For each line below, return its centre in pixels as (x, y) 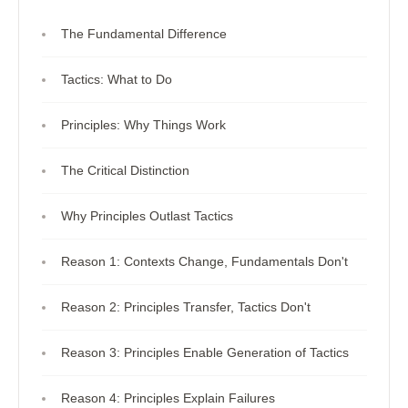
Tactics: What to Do (116, 79)
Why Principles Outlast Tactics (147, 216)
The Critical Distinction (125, 170)
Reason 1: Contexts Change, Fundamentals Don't (204, 261)
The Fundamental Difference (143, 34)
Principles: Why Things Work (143, 125)
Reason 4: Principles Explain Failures (168, 398)
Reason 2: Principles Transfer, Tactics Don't (185, 307)
